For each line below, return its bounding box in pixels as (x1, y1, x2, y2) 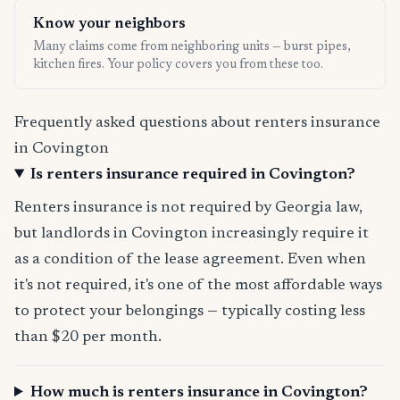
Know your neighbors (33, 17, 186, 32)
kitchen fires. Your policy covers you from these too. (33, 59, 323, 72)
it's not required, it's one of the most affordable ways (14, 278, 382, 295)
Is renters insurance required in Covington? (30, 167, 356, 184)
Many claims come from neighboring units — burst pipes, (33, 41, 351, 54)
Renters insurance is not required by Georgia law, (14, 200, 362, 217)
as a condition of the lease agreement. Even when (14, 252, 366, 269)
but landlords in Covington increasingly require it (14, 226, 369, 243)
